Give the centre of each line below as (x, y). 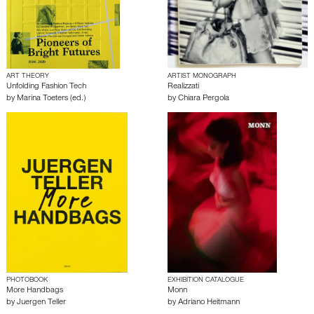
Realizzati (183, 87)
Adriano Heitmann (209, 303)
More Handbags (35, 291)
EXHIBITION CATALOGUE (206, 281)
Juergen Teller (41, 303)
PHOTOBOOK (27, 281)
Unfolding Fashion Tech (46, 87)
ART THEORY (28, 77)
